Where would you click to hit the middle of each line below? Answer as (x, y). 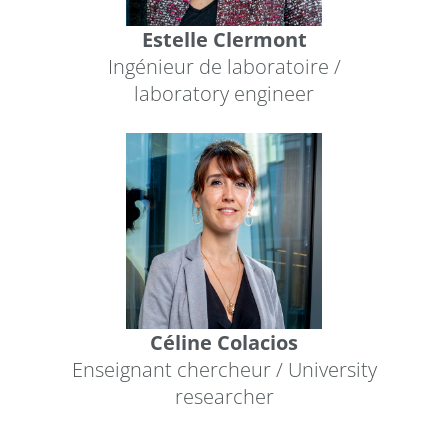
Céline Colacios (223, 342)
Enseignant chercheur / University (224, 369)
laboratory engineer (223, 93)
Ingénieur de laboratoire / (224, 66)
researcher (224, 396)
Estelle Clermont (224, 39)
